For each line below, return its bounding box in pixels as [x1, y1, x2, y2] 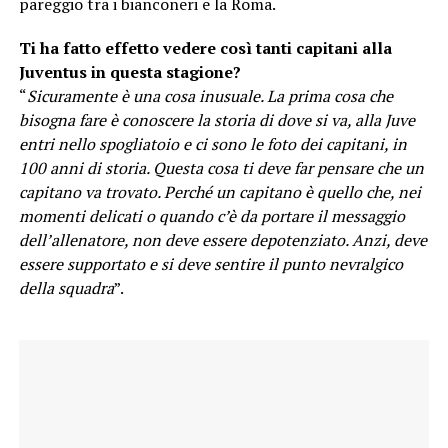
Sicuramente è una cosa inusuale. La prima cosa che [26, 85, 393, 108]
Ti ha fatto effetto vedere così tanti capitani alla [18, 37, 392, 60]
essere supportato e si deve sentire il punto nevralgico [18, 253, 403, 276]
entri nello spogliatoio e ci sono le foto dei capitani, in [18, 133, 407, 156]
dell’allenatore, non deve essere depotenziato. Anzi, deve [18, 229, 427, 252]
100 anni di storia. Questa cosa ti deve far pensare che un [18, 157, 424, 180]
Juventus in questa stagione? [18, 61, 241, 84]
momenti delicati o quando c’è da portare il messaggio [18, 205, 405, 228]
